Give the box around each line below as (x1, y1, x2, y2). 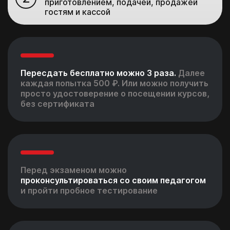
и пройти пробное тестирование (21, 185, 158, 196)
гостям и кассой (45, 6, 110, 17)
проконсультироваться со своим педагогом (21, 175, 206, 185)
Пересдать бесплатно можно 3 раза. (21, 67, 176, 78)
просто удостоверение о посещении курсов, (21, 88, 209, 99)
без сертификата (21, 98, 94, 109)
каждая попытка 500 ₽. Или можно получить (21, 78, 208, 88)
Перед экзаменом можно (21, 164, 127, 175)
